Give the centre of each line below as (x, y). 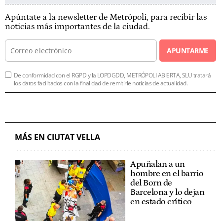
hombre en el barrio (167, 173)
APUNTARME (188, 50)
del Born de (151, 183)
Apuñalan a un (158, 164)
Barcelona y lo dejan (167, 192)
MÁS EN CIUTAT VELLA (57, 137)
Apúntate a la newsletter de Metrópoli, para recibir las (106, 17)
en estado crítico (161, 202)
